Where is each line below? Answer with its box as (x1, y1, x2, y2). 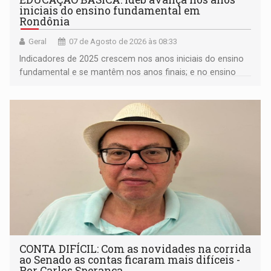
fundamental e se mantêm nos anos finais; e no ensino (19, 67, 237, 77)
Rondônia (19, 15, 70, 29)
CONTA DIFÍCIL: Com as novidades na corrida (19, 242, 252, 256)
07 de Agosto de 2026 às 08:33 (69, 37, 178, 47)
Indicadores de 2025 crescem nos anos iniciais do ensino (19, 54, 244, 64)
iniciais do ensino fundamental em (19, 4, 201, 18)
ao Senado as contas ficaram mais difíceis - (19, 253, 241, 267)
